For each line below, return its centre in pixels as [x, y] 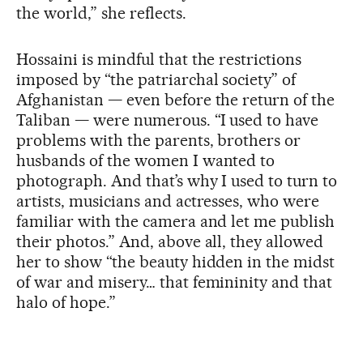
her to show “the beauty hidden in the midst [176, 261]
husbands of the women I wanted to [146, 160]
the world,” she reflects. [101, 13]
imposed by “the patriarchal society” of [156, 79]
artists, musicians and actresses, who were [168, 201]
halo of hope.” [66, 302]
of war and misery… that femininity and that [175, 282]
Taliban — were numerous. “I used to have [168, 120]
